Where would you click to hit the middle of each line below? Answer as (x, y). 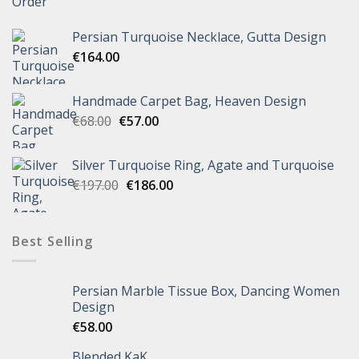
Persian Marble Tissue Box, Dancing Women (206, 291)
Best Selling (52, 241)
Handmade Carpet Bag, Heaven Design (189, 101)
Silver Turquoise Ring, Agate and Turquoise (203, 165)
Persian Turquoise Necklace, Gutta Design (199, 36)
